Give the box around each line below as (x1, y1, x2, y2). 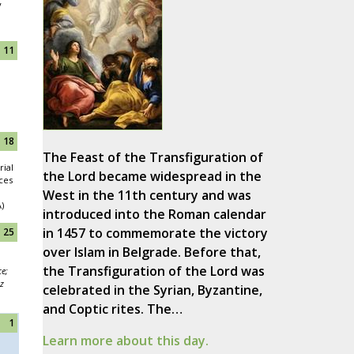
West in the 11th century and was (42, 186, 251, 205)
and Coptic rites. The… (42, 300, 183, 318)
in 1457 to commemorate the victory (42, 224, 268, 243)
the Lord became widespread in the (42, 168, 262, 186)
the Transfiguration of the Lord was (42, 262, 265, 281)
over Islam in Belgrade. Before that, (42, 243, 261, 262)
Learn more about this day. (42, 332, 209, 350)
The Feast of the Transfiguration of (42, 149, 263, 167)
